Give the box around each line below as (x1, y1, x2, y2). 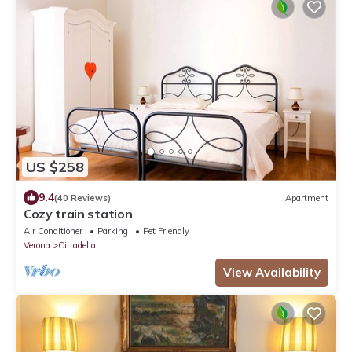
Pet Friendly (143, 225, 189, 237)
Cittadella (58, 240, 96, 251)
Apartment (285, 192, 328, 203)
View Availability (223, 265, 321, 280)
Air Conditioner (24, 225, 82, 237)
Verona (24, 240, 50, 251)
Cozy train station (24, 206, 133, 222)
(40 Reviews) (54, 192, 111, 203)
